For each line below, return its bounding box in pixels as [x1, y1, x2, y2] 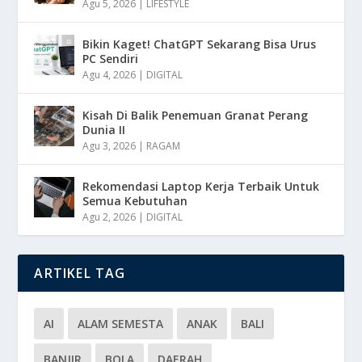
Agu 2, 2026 [82, 209, 137, 224]
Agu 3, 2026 [82, 138, 137, 153]
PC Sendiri [82, 50, 139, 66]
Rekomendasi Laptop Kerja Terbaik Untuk [82, 178, 320, 194]
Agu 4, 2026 [82, 67, 137, 82]
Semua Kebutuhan [82, 192, 188, 208]
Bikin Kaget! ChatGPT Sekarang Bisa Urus [82, 36, 317, 52]
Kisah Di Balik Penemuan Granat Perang [82, 107, 309, 123]
